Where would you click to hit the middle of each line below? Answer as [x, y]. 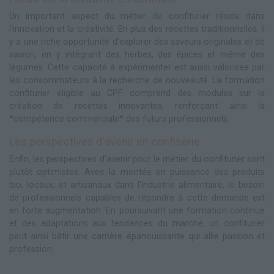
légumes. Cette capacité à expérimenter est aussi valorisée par [137, 67]
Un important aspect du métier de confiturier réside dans [137, 16]
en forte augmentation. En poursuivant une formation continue [137, 210]
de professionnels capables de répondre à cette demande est [137, 198]
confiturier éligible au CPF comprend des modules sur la [137, 93]
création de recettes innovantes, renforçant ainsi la [137, 106]
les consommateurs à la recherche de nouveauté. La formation [137, 80]
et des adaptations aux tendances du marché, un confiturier [137, 223]
